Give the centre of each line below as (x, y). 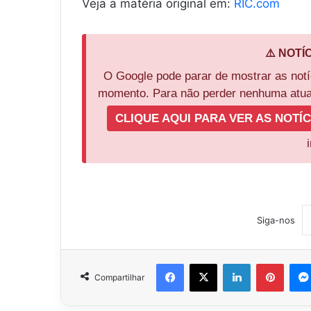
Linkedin (268, 263)
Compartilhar (119, 278)
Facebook (204, 263)
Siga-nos (276, 220)
